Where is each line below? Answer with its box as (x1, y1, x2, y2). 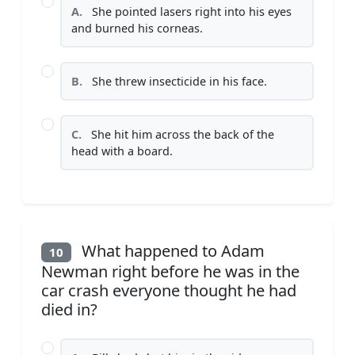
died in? (41, 299, 97, 321)
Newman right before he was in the (41, 261, 300, 283)
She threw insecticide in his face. (89, 73, 267, 89)
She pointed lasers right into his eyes (89, 3, 292, 19)
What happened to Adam (77, 239, 265, 261)
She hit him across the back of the (88, 126, 274, 142)
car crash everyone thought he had (41, 280, 296, 302)
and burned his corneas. (71, 20, 203, 36)
